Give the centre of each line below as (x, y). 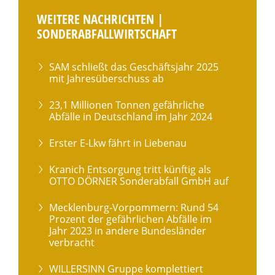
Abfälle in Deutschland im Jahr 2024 (131, 116)
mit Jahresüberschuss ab (107, 78)
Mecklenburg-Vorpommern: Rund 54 (134, 207)
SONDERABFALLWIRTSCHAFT (107, 33)
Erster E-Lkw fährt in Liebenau (118, 143)
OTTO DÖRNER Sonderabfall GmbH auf (139, 181)
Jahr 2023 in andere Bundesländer (128, 230)
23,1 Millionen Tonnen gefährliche (127, 105)
